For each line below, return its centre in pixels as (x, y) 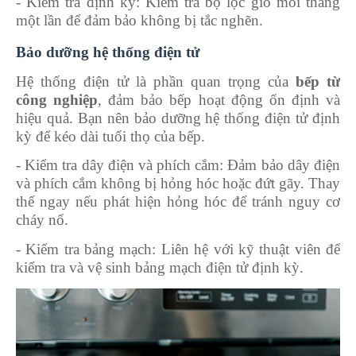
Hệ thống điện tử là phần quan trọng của (156, 81)
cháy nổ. (42, 219)
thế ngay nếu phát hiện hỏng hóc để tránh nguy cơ (178, 201)
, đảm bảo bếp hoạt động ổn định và (219, 99)
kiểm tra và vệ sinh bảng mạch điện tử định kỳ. (160, 267)
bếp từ (318, 81)
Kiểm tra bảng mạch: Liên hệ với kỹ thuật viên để (183, 249)
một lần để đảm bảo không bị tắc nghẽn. (139, 20)
